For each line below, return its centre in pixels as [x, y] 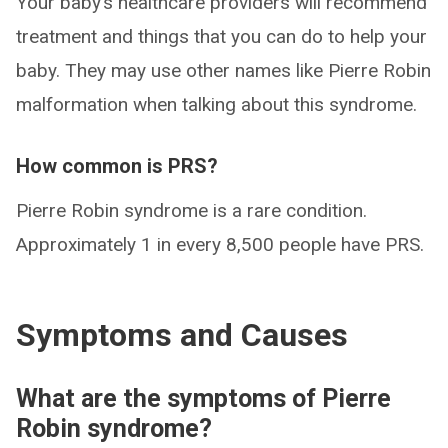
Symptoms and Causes [182, 335]
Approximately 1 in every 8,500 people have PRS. [220, 244]
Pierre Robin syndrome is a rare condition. [191, 210]
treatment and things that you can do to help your [221, 36]
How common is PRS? [117, 166]
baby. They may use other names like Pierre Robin [223, 70]
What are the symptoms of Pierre [203, 398]
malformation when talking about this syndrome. [216, 104]
